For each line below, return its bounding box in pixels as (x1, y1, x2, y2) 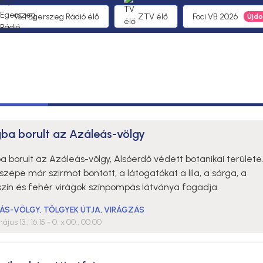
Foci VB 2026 (193, 11, 238, 22)
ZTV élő (138, 11, 168, 22)
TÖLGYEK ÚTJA (43, 205, 100, 215)
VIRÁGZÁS (103, 205, 144, 215)
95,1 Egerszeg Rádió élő (14, 11, 99, 22)
